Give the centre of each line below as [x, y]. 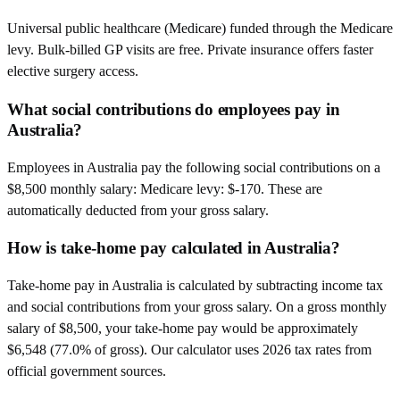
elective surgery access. [73, 71]
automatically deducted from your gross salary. [138, 210]
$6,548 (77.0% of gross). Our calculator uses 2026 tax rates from [189, 349]
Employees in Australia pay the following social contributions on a [194, 167]
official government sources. [87, 371]
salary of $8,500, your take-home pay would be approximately [183, 328]
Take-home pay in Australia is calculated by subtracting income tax [195, 285]
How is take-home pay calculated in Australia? [174, 248]
